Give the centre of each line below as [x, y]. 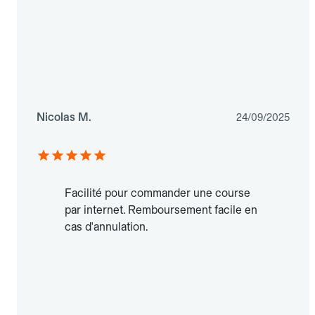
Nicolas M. [64, 117]
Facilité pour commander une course [157, 193]
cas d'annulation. [106, 227]
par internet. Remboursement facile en [161, 210]
